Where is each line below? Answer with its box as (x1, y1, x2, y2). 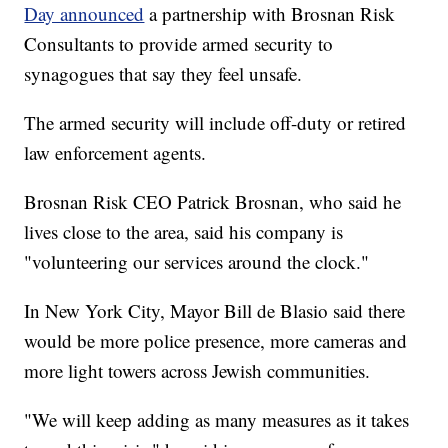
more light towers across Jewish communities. (24, 358, 371, 384)
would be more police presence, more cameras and (24, 328, 408, 354)
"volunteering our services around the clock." (24, 249, 370, 275)
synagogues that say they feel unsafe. (24, 61, 303, 87)
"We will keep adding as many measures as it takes (24, 407, 410, 433)
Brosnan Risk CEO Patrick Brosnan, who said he (24, 189, 402, 215)
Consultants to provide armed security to (24, 31, 334, 57)
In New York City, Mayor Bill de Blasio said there (24, 298, 406, 324)
